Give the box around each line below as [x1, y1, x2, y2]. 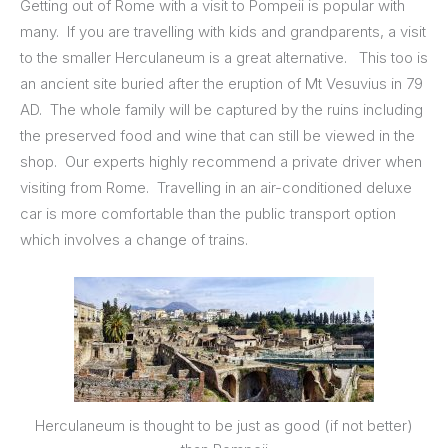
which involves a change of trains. [20, 229, 248, 249]
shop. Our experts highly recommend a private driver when [20, 151, 422, 171]
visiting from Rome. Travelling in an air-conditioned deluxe [20, 177, 412, 197]
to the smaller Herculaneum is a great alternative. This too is [20, 47, 428, 67]
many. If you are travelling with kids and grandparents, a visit [20, 21, 426, 41]
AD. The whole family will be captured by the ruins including [20, 99, 423, 119]
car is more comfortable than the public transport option [20, 203, 396, 223]
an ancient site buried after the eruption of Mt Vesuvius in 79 [20, 73, 423, 93]
